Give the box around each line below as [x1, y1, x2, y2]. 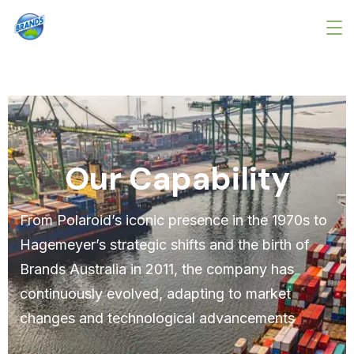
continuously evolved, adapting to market [20, 284, 291, 302]
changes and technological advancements [20, 309, 295, 326]
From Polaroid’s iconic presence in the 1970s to [20, 211, 327, 228]
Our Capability [64, 157, 290, 199]
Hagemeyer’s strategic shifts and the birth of [20, 235, 310, 253]
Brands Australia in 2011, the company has [20, 260, 294, 277]
